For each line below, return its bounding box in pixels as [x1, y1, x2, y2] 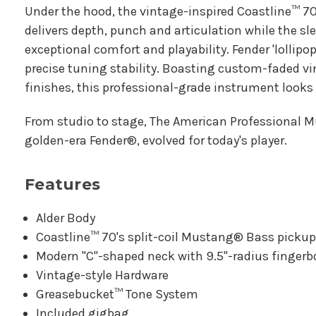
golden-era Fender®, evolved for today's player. [25, 133, 287, 149]
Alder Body [36, 210, 96, 226]
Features [25, 175, 100, 195]
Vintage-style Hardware [36, 267, 169, 284]
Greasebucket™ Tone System [36, 286, 199, 303]
